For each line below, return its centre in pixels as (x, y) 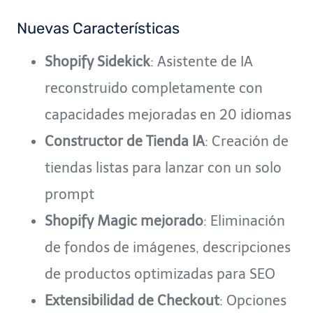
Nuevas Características (98, 28)
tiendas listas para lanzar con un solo (163, 167)
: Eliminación (244, 220)
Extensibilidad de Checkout (132, 300)
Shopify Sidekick (97, 61)
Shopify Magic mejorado (124, 220)
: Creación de (247, 141)
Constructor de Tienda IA (125, 141)
